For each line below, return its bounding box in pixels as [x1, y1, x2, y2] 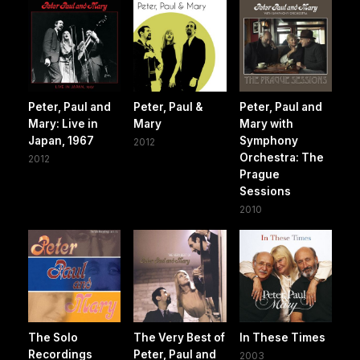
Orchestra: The [239, 150, 324, 164]
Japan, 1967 [28, 133, 94, 147]
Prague [239, 167, 280, 181]
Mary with [239, 117, 293, 130]
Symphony [239, 133, 298, 147]
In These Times [239, 330, 325, 344]
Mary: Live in [28, 117, 98, 130]
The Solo [28, 330, 78, 344]
